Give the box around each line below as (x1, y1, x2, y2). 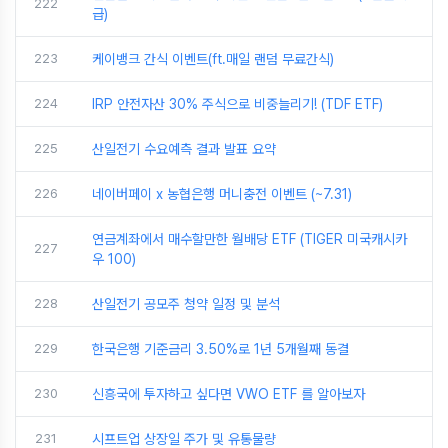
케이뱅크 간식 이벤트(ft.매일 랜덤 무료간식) (92, 51, 334, 67)
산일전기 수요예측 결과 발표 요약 (92, 141, 276, 157)
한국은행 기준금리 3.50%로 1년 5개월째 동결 (92, 341, 349, 357)
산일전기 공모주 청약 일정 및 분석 (92, 296, 280, 312)
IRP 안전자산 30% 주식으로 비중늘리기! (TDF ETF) (92, 96, 383, 112)
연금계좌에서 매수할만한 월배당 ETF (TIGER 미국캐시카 (92, 231, 407, 247)
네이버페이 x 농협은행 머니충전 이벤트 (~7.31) (92, 186, 352, 202)
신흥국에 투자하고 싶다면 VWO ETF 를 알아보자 (92, 386, 365, 402)
